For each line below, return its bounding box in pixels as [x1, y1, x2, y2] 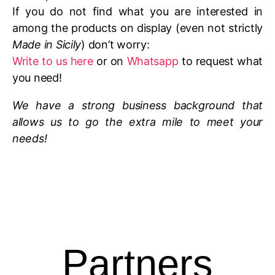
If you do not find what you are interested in [12, 5, 263, 18]
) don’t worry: [81, 38, 150, 51]
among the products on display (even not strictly [12, 21, 263, 34]
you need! [12, 71, 62, 84]
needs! [12, 132, 47, 145]
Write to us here [12, 55, 93, 68]
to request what [178, 55, 263, 68]
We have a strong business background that [12, 99, 263, 112]
